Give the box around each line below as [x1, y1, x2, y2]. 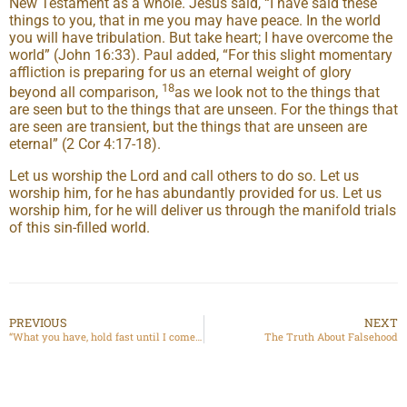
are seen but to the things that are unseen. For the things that [9, 100, 398, 118]
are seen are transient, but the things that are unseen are [9, 117, 367, 135]
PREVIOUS [9, 314, 67, 330]
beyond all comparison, [9, 83, 162, 101]
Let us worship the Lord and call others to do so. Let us [9, 166, 359, 184]
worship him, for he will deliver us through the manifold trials [9, 201, 396, 219]
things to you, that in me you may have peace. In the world [9, 11, 381, 29]
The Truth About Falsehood [264, 329, 398, 343]
